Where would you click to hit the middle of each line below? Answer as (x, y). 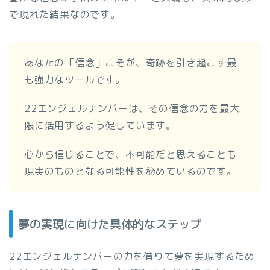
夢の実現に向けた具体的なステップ (110, 224)
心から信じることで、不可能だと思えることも (130, 154)
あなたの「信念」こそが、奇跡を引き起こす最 (130, 62)
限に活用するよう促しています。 (100, 125)
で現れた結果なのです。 (65, 14)
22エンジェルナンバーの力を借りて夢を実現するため (132, 256)
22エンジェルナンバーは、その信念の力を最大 (132, 108)
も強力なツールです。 (75, 79)
